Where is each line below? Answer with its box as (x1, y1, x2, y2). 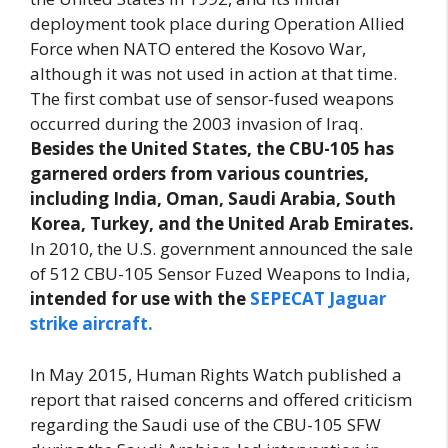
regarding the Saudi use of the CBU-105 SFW (30, 412, 381, 436)
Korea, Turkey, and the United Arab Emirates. (30, 212, 414, 236)
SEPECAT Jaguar (250, 287, 386, 311)
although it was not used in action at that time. (30, 62, 397, 86)
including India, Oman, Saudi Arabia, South (30, 187, 396, 211)
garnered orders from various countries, (30, 162, 369, 186)
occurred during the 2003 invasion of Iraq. (30, 112, 363, 136)
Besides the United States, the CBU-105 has (30, 137, 394, 161)
